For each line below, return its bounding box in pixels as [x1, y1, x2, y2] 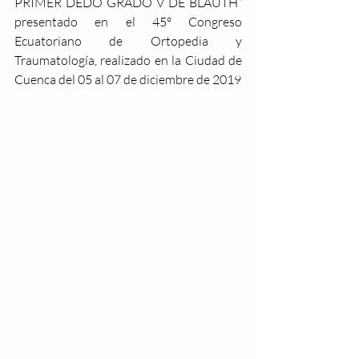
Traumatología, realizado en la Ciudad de [14, 52, 242, 68]
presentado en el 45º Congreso [14, 14, 242, 30]
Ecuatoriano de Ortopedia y [14, 33, 242, 49]
